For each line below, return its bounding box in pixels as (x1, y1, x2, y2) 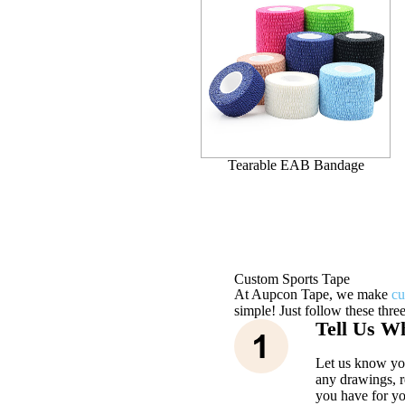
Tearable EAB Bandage (227, 156, 364, 173)
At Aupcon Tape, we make (233, 286, 391, 302)
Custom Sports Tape (233, 270, 350, 287)
